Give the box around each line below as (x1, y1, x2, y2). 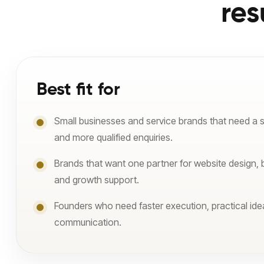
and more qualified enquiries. (54, 131, 173, 143)
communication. (54, 216, 121, 228)
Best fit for (37, 81, 120, 99)
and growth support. (54, 174, 139, 186)
